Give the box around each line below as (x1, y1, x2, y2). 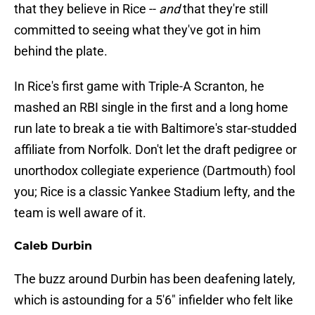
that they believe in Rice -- (14, 1, 159, 17)
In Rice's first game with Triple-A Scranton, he (14, 79, 264, 94)
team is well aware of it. (14, 205, 146, 221)
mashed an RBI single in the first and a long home (14, 100, 288, 115)
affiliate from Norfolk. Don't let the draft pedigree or (14, 142, 297, 157)
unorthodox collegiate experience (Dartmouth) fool (14, 163, 295, 179)
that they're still (180, 1, 268, 17)
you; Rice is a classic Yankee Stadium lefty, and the (14, 184, 295, 200)
